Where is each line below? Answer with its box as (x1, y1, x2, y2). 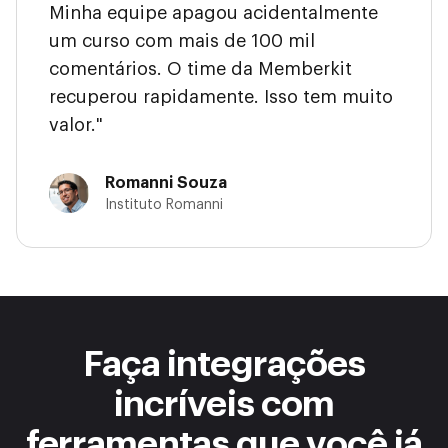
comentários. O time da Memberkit (49, 60, 352, 79)
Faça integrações (82, 346, 366, 383)
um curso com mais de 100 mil (49, 32, 315, 51)
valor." (49, 116, 103, 135)
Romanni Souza (105, 175, 227, 192)
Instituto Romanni (105, 198, 223, 213)
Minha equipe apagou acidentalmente (49, 4, 378, 23)
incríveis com (113, 386, 335, 423)
